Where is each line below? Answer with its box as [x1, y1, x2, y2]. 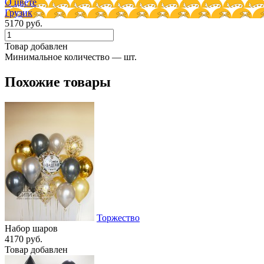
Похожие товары [5, 74, 111, 90]
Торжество [97, 212, 140, 223]
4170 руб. [5, 233, 42, 244]
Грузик [5, 7, 32, 18]
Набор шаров [5, 223, 58, 233]
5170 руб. [5, 18, 42, 28]
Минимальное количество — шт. [5, 51, 137, 62]
